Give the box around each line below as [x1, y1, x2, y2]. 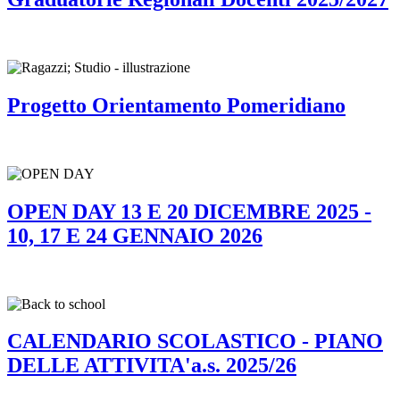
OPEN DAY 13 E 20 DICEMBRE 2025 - [7, 199, 371, 223]
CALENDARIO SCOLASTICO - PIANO [7, 329, 383, 354]
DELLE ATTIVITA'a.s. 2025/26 [7, 354, 296, 378]
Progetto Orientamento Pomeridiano [7, 93, 346, 117]
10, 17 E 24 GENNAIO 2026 [7, 223, 262, 247]
